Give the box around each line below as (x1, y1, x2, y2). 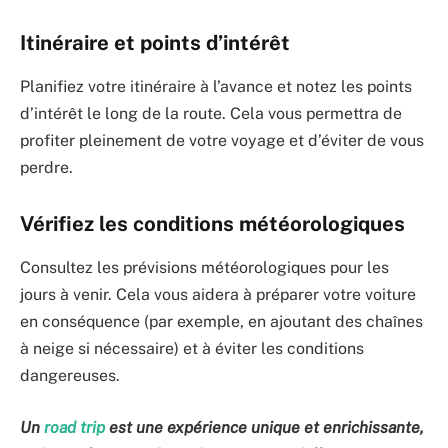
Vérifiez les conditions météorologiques (20, 211, 405, 236)
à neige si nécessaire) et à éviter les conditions (20, 339, 364, 359)
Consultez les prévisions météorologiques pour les (20, 258, 389, 278)
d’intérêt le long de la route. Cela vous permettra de (20, 104, 402, 124)
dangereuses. (20, 366, 120, 386)
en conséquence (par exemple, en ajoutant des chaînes (20, 312, 423, 332)
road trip (44, 417, 105, 437)
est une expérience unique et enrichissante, (105, 417, 424, 437)
